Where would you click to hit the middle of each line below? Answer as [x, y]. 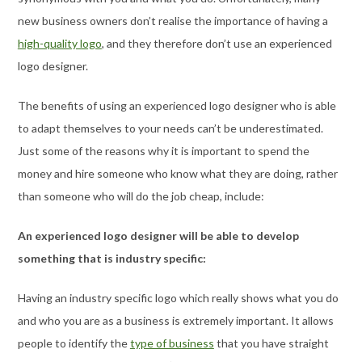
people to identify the [74, 343]
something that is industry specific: [112, 258]
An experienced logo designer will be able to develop [158, 235]
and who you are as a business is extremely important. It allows [175, 320]
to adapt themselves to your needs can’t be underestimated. [170, 128]
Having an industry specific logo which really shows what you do [178, 297]
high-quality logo [59, 43]
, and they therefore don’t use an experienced [217, 43]
